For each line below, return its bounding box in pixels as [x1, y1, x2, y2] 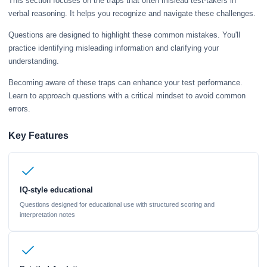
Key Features [8, 130, 69, 141]
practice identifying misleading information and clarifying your [8, 43, 219, 52]
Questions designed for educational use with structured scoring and [19, 201, 215, 209]
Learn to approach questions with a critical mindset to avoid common [8, 91, 246, 100]
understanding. [8, 56, 59, 66]
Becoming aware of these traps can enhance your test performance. [8, 77, 243, 87]
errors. [8, 104, 30, 113]
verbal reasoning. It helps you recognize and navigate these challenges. [8, 8, 256, 18]
